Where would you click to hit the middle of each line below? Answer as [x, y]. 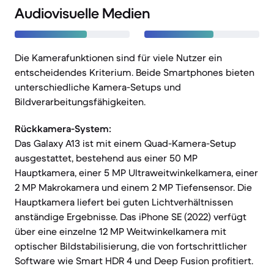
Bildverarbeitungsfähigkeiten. [80, 102]
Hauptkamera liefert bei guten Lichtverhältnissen [124, 202]
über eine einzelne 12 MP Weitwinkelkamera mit [120, 231]
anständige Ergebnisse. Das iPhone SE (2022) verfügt [131, 217]
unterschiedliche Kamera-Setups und [98, 87]
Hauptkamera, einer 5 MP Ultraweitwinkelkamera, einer [136, 172]
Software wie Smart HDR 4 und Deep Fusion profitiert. [134, 261]
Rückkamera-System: [63, 128]
